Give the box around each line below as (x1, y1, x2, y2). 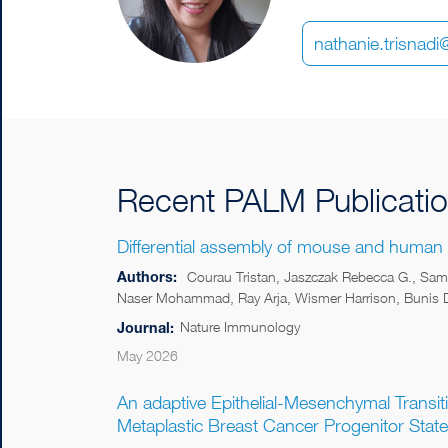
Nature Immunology (180, 317, 300, 336)
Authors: (117, 267, 177, 285)
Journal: (117, 318, 174, 336)
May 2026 (117, 346, 178, 365)
